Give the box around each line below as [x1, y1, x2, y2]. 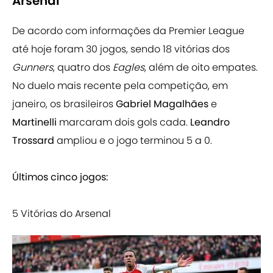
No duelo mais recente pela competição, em [12, 79, 228, 93]
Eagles [113, 60, 144, 75]
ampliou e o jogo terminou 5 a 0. [57, 133, 212, 148]
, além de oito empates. [144, 60, 258, 75]
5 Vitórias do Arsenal [12, 207, 111, 221]
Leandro [190, 115, 230, 130]
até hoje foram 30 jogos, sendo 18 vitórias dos [12, 42, 230, 57]
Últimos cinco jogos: [12, 170, 108, 185]
